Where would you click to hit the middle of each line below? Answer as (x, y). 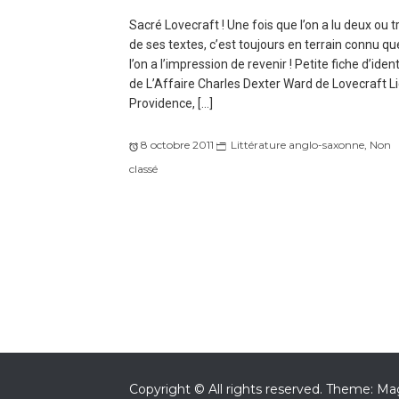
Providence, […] (171, 104)
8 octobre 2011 (177, 145)
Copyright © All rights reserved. (227, 389)
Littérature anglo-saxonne (297, 145)
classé (143, 169)
